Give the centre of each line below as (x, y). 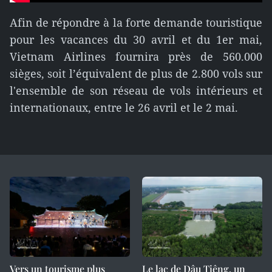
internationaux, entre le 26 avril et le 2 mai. (124, 107)
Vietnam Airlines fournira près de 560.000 (136, 56)
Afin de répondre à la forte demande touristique (136, 22)
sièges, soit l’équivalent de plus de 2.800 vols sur (136, 73)
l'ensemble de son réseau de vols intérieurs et (136, 90)
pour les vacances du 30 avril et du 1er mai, (136, 39)
